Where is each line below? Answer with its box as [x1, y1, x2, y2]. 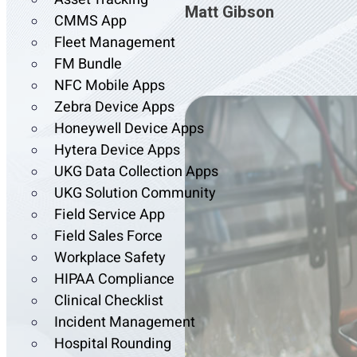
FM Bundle [54, 53, 122, 76]
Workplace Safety [54, 247, 166, 269]
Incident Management [54, 312, 195, 334]
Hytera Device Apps [54, 139, 180, 162]
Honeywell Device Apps [54, 118, 204, 140]
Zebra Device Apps [54, 96, 175, 119]
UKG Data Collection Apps [54, 161, 218, 183]
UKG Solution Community [54, 182, 216, 205]
